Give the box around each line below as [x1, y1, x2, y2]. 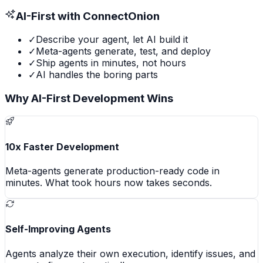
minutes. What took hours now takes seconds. [5, 176, 212, 188]
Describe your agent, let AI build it [36, 33, 188, 46]
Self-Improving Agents [5, 223, 111, 235]
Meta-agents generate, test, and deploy [36, 45, 211, 58]
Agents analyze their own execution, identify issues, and [5, 247, 255, 259]
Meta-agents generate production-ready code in [5, 164, 220, 177]
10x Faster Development [5, 140, 119, 153]
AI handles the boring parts [36, 69, 158, 81]
